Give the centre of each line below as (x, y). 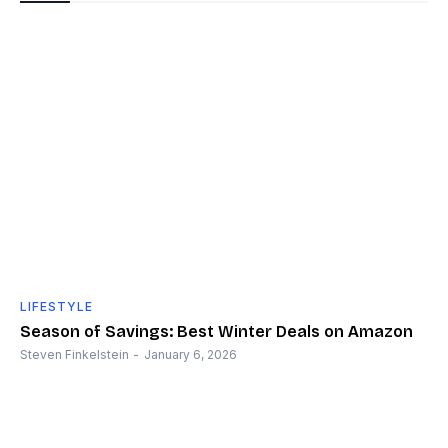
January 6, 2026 (190, 355)
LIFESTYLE (56, 307)
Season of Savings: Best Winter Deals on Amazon (216, 332)
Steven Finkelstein (74, 355)
